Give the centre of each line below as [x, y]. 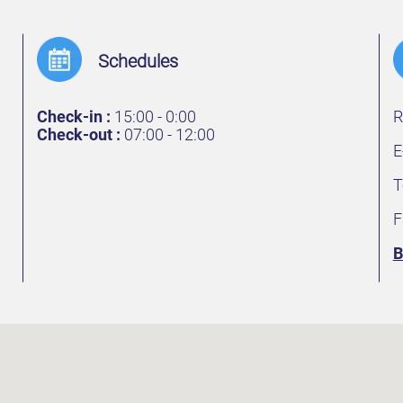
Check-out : [79, 134]
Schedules [138, 61]
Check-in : [74, 116]
